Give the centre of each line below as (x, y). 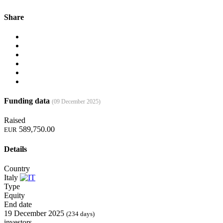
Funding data (28, 101)
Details (15, 149)
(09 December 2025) (76, 102)
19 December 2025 (34, 213)
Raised (15, 120)
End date (18, 204)
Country (17, 168)
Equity (14, 195)
